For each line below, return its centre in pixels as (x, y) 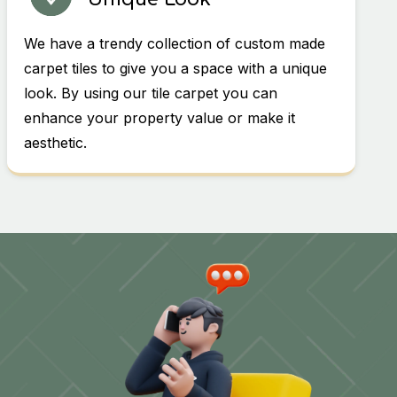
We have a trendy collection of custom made (175, 44)
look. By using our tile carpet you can (151, 93)
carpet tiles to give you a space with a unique (176, 69)
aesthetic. (56, 143)
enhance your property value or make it (160, 118)
